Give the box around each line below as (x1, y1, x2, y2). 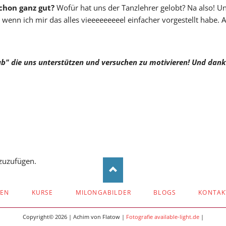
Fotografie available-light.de (126, 213, 199, 220)
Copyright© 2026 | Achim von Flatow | (22, 213, 126, 220)
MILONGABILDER (75, 188, 132, 197)
